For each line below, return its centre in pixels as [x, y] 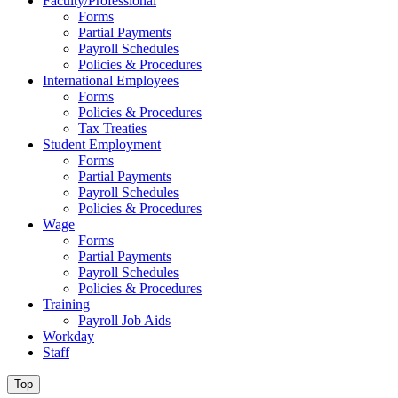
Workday [68, 336]
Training [66, 304]
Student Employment [102, 144]
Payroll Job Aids [124, 320]
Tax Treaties [112, 128]
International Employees [111, 80]
